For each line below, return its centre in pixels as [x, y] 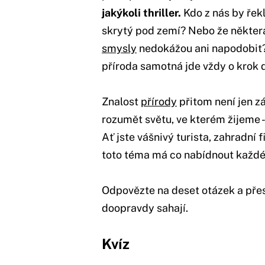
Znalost [121, 101]
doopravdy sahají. [145, 208]
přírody [159, 101]
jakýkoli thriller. [143, 12]
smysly [119, 48]
